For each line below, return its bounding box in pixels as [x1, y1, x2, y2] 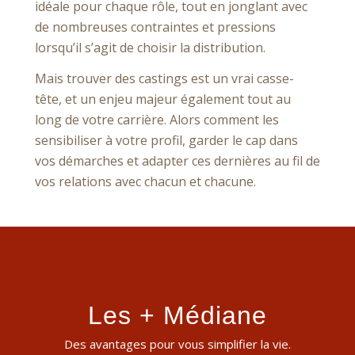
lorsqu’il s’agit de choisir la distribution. [34, 38, 265, 56]
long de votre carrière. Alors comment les [34, 111, 279, 129]
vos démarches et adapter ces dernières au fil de [34, 152, 320, 170]
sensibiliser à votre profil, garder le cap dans [34, 132, 298, 150]
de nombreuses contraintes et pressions [34, 17, 276, 36]
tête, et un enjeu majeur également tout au [34, 90, 291, 109]
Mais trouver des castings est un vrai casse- [34, 70, 294, 88]
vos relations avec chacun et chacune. [34, 173, 256, 191]
